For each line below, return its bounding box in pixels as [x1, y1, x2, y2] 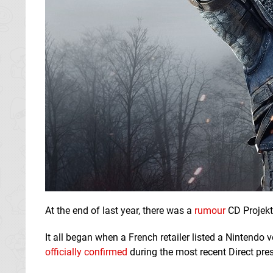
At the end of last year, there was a [45, 204, 194, 216]
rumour [194, 204, 225, 216]
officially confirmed [45, 246, 127, 258]
